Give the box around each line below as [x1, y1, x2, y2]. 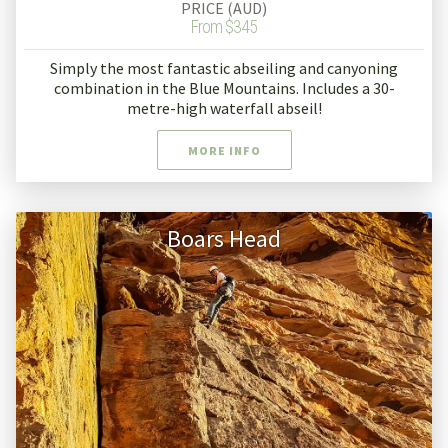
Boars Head [167, 222, 281, 254]
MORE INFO [187, 142, 261, 158]
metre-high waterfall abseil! [126, 97, 322, 118]
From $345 [191, 16, 257, 37]
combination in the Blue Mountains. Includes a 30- [53, 77, 395, 98]
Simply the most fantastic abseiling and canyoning [50, 57, 398, 78]
